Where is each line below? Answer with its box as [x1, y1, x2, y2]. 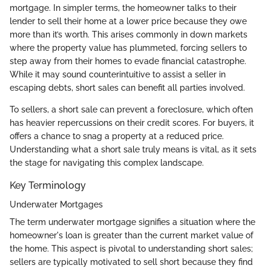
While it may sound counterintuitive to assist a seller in [10, 70, 226, 80]
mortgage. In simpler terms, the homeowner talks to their [10, 3, 237, 13]
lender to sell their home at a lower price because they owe [10, 16, 247, 27]
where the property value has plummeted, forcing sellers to [10, 43, 247, 53]
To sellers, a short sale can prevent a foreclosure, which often [10, 105, 253, 115]
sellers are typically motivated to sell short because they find [10, 257, 253, 267]
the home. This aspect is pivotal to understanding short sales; [10, 244, 253, 254]
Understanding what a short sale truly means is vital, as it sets [10, 145, 256, 155]
